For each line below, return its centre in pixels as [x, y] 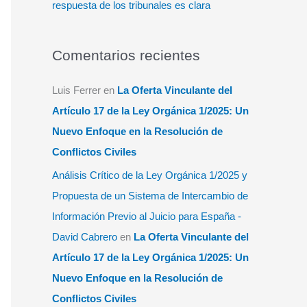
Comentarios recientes [126, 55]
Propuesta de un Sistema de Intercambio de [150, 195]
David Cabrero [85, 236]
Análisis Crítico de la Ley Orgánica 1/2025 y [150, 175]
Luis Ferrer [76, 90]
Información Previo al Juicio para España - [147, 216]
